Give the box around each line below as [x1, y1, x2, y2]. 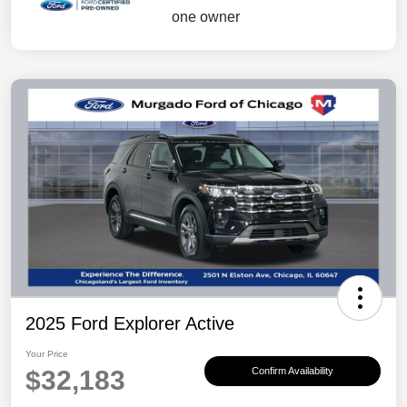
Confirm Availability [252, 365, 333, 377]
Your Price [25, 348, 68, 359]
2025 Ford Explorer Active [25, 313, 234, 333]
